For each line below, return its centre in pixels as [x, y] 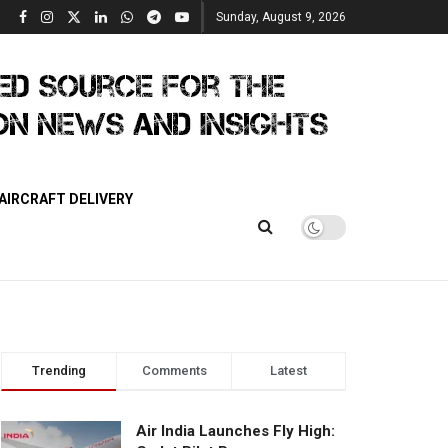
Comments [174, 370]
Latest [288, 370]
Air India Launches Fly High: [235, 431]
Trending [59, 370]
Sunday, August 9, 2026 [281, 17]
